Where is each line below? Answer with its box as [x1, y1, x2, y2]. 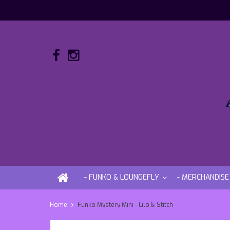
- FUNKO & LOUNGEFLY [84, 172, 159, 182]
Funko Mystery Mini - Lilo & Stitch [78, 200, 173, 209]
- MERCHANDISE [177, 172, 229, 182]
